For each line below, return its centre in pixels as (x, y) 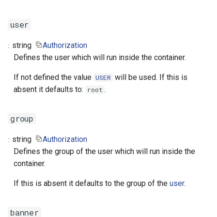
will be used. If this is (150, 77)
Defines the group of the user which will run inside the (104, 152)
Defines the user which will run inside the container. (100, 58)
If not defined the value (54, 77)
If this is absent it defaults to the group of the (92, 184)
